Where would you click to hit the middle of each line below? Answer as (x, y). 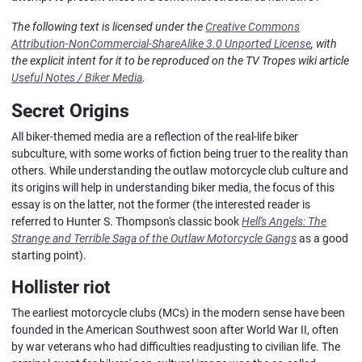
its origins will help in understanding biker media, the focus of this (173, 187)
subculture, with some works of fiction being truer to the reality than (180, 154)
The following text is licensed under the (109, 27)
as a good (323, 238)
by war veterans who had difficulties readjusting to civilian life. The (176, 347)
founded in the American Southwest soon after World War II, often (175, 330)
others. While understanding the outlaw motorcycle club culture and (180, 170)
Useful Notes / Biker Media (77, 78)
